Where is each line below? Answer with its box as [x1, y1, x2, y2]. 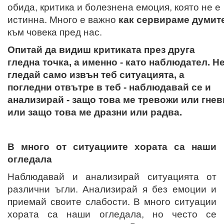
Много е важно [49, 14, 118, 25]
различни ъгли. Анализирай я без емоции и [7, 183, 216, 194]
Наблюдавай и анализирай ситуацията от [7, 171, 216, 182]
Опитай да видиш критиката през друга [7, 44, 195, 55]
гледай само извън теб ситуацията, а [7, 69, 184, 80]
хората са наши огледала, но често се [7, 208, 216, 219]
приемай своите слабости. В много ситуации [7, 196, 216, 207]
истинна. [7, 14, 47, 25]
